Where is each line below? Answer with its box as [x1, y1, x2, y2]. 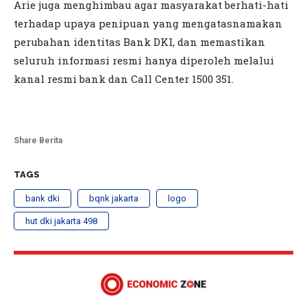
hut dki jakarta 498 [25, 216, 97, 227]
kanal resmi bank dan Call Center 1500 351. [14, 72, 234, 86]
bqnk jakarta [89, 193, 138, 204]
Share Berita [14, 136, 62, 146]
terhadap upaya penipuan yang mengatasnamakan [14, 16, 282, 31]
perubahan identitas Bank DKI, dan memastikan [14, 35, 265, 49]
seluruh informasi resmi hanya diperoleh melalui [14, 53, 274, 68]
